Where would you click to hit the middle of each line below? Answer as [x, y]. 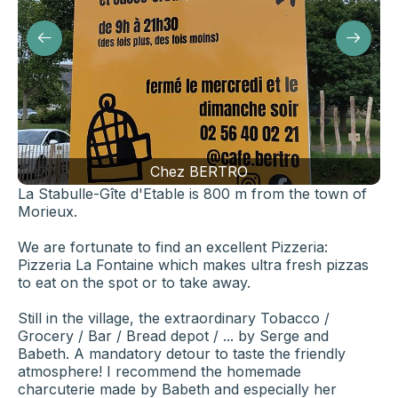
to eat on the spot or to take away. [136, 283]
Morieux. [50, 212]
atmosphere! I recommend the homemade [159, 372]
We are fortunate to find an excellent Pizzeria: [173, 247]
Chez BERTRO [199, 172]
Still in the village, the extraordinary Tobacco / [174, 318]
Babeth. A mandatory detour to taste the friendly [182, 354]
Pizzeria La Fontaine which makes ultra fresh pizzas [193, 265]
